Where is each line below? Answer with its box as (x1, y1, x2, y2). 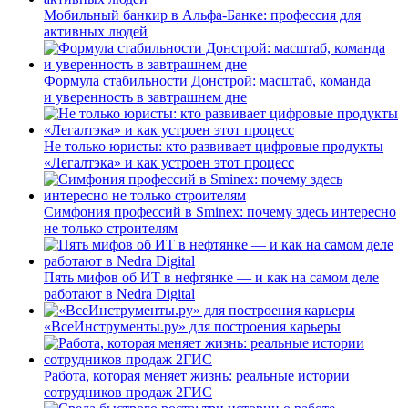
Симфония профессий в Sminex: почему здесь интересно (44, 203, 396, 219)
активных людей (44, 23, 148, 39)
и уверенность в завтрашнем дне (44, 88, 247, 105)
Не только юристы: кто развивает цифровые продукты (44, 138, 383, 154)
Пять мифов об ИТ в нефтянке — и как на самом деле (44, 269, 379, 285)
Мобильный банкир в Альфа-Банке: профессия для (44, 6, 361, 23)
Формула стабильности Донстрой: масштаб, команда (44, 72, 371, 88)
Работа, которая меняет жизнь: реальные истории (44, 367, 350, 383)
